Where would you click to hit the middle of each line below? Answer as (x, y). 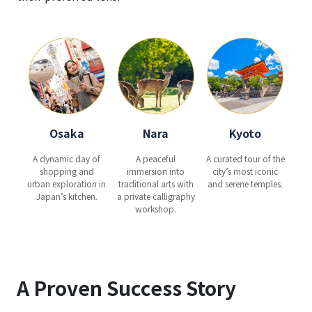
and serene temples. (245, 183)
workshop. (156, 208)
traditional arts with (156, 183)
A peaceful (156, 158)
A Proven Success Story (126, 287)
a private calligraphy (156, 196)
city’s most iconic (245, 171)
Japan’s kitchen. (67, 196)
